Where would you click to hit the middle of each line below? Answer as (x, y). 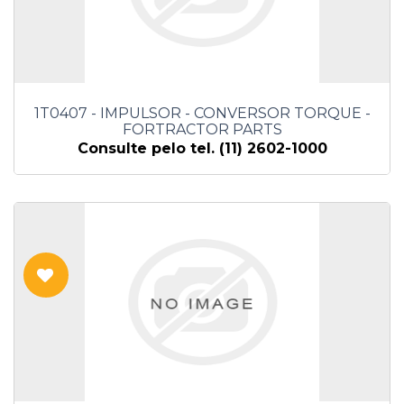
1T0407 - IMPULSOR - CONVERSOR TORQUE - (202, 114)
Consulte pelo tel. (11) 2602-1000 (202, 149)
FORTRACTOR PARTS (202, 130)
